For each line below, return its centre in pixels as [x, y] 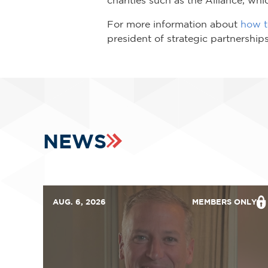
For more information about [174, 24]
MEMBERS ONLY [225, 202]
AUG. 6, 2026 [79, 202]
